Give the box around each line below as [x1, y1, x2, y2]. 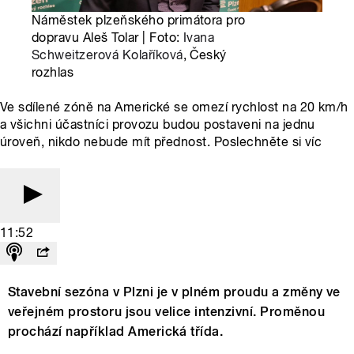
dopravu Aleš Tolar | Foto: [32, 30, 183, 46]
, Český [183, 47, 227, 63]
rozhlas [32, 65, 74, 81]
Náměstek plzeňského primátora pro [32, 13, 246, 28]
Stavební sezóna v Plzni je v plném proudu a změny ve [8, 284, 341, 300]
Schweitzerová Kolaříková [32, 47, 183, 63]
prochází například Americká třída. [8, 324, 224, 340]
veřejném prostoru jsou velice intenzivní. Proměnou [8, 304, 326, 320]
